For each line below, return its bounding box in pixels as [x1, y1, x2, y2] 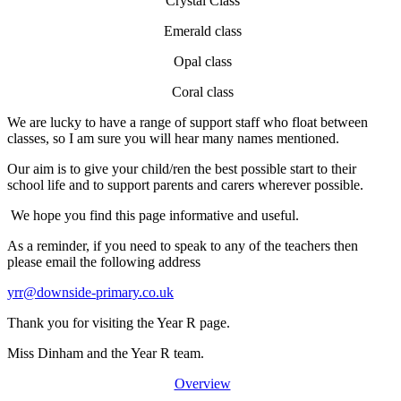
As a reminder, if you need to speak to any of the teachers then [7, 238, 358, 254]
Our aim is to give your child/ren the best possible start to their [7, 161, 356, 177]
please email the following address [7, 254, 200, 270]
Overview [174, 376, 231, 392]
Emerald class [159, 23, 242, 39]
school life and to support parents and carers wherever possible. [7, 177, 363, 193]
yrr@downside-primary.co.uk [7, 285, 174, 301]
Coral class [167, 84, 234, 100]
